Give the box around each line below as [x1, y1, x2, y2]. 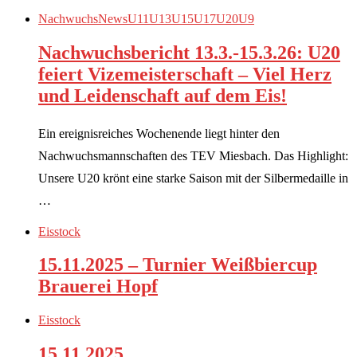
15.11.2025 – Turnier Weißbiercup [38, 254, 317, 276]
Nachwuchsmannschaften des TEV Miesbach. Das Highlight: [38, 148, 348, 163]
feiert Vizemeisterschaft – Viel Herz [38, 63, 331, 84]
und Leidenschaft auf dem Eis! [38, 84, 287, 106]
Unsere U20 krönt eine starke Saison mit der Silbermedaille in [38, 171, 348, 185]
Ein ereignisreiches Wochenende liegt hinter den [38, 126, 280, 140]
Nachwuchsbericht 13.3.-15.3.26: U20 [38, 41, 340, 63]
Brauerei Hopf [38, 276, 158, 297]
